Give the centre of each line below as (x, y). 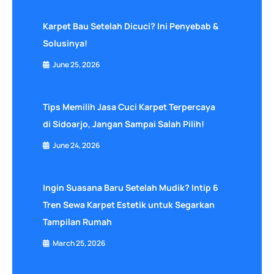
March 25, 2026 (79, 243)
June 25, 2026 (76, 64)
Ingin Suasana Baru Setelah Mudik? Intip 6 (131, 187)
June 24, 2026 (76, 145)
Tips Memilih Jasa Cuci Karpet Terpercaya (129, 106)
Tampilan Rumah (77, 221)
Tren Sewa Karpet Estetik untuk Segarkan (129, 204)
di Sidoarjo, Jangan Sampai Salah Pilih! (124, 124)
